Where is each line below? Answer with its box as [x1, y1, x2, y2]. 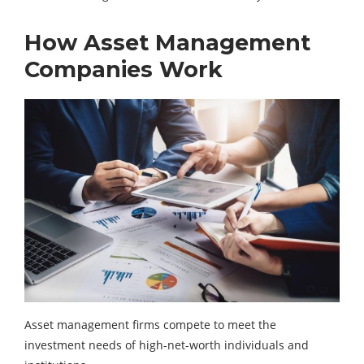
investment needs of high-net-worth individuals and [24, 336, 309, 353]
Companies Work [24, 56, 223, 84]
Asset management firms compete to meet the [24, 316, 276, 332]
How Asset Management [24, 29, 310, 57]
